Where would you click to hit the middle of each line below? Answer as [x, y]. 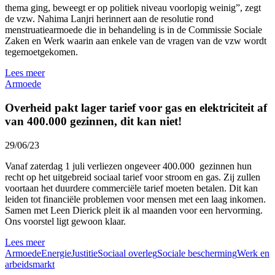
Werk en [253, 253]
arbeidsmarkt [30, 264]
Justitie [84, 253]
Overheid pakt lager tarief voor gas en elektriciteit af [136, 108]
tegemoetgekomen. [41, 52]
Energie [56, 253]
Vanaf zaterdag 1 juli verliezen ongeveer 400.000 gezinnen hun [128, 166]
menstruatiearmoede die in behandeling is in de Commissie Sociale [134, 30]
